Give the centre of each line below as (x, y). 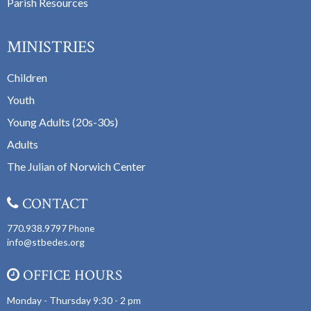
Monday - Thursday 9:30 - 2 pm (74, 300)
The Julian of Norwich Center (76, 166)
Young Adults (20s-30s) (62, 121)
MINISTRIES (51, 47)
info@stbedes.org (46, 242)
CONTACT (53, 203)
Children (27, 77)
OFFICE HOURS (71, 276)
